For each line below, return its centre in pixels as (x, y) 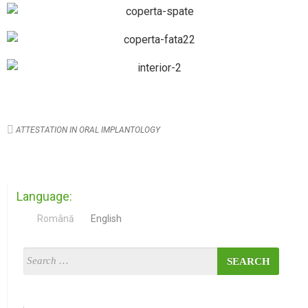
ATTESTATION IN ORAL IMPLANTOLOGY (88, 130)
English (106, 218)
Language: (44, 196)
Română (56, 218)
